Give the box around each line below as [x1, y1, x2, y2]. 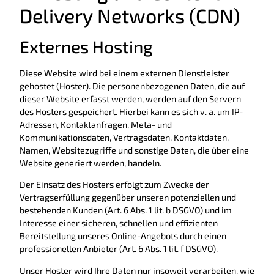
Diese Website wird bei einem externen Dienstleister [20, 68, 229, 79]
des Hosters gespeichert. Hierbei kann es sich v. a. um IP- [20, 106, 243, 117]
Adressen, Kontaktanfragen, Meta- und [20, 119, 172, 130]
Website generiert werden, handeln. [20, 158, 161, 169]
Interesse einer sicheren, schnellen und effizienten [20, 218, 218, 229]
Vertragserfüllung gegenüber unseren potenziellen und [20, 192, 236, 203]
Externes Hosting [20, 36, 153, 57]
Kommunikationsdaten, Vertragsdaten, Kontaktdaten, [20, 132, 229, 143]
